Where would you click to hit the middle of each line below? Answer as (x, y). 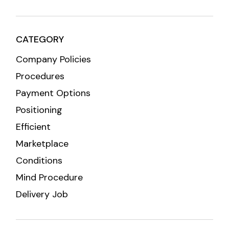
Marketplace (42, 144)
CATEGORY (40, 39)
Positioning (39, 110)
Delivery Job (42, 194)
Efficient (33, 127)
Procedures (40, 76)
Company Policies (54, 59)
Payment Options (53, 93)
